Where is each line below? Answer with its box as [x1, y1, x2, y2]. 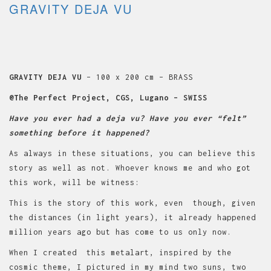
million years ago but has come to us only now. [9, 227, 232, 237]
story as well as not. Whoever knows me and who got [9, 163, 256, 172]
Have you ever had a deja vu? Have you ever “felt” [9, 113, 246, 123]
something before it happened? [9, 128, 149, 137]
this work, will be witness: [9, 177, 140, 187]
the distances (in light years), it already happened [9, 212, 256, 222]
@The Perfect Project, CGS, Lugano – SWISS [9, 93, 207, 102]
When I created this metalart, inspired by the [9, 247, 232, 257]
